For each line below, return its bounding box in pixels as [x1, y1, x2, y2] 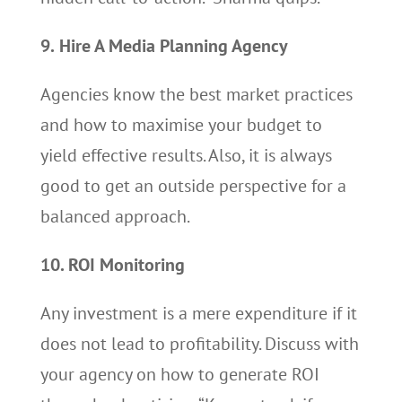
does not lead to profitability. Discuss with [39, 332, 359, 355]
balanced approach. [39, 205, 190, 228]
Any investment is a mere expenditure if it [39, 301, 357, 325]
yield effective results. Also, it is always [39, 144, 332, 167]
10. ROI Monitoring [39, 253, 185, 276]
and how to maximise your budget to [39, 113, 322, 136]
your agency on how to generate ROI [39, 363, 319, 386]
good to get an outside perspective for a [39, 174, 346, 197]
